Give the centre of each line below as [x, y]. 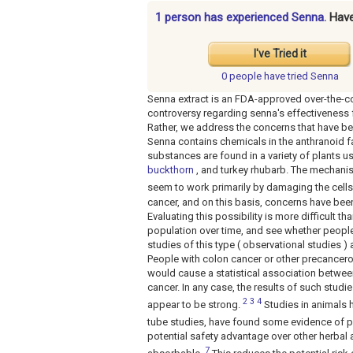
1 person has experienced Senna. [242, 18]
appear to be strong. [195, 304]
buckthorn [171, 170]
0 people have [254, 76]
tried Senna [313, 76]
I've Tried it [280, 54]
